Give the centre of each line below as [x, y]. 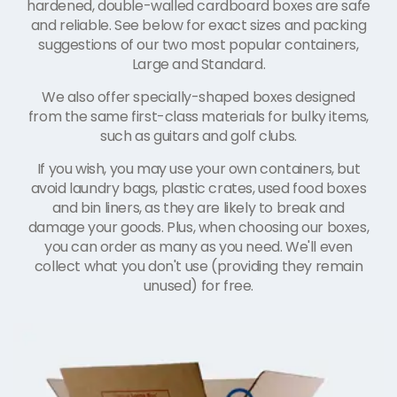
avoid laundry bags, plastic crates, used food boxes [198, 188]
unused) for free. [198, 285]
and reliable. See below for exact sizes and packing [198, 25]
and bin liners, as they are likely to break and [198, 207]
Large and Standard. [198, 64]
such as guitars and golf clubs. [198, 136]
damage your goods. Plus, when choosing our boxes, [198, 227]
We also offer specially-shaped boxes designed [198, 97]
